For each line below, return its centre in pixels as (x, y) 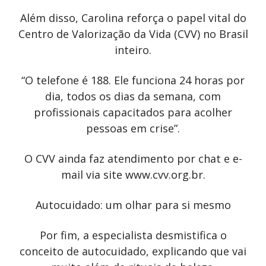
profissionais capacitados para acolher (133, 112)
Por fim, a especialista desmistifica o (133, 235)
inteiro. (133, 50)
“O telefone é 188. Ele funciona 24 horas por (133, 80)
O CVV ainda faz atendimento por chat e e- (133, 158)
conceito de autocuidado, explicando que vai (133, 251)
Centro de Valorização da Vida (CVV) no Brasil (133, 34)
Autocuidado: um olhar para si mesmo (133, 205)
